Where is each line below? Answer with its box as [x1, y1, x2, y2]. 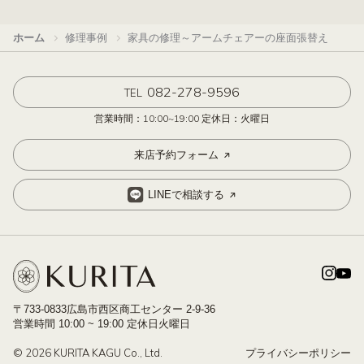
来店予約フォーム [133, 148, 219, 161]
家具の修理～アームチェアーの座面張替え [128, 32, 328, 45]
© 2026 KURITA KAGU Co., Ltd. [13, 346, 162, 360]
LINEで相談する [148, 188, 224, 201]
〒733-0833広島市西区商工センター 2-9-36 [13, 303, 215, 316]
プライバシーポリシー [245, 346, 351, 360]
